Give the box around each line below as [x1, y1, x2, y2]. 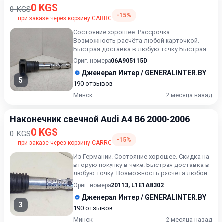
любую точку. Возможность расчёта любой [73, 169, 207, 177]
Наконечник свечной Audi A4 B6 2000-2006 [10, 114, 190, 124]
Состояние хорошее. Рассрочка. [73, 28, 171, 36]
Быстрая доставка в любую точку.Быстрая [73, 45, 206, 53]
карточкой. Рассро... [73, 178, 135, 185]
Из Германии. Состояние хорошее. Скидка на [73, 153, 209, 160]
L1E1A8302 [131, 182, 164, 189]
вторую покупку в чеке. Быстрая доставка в [73, 161, 209, 168]
